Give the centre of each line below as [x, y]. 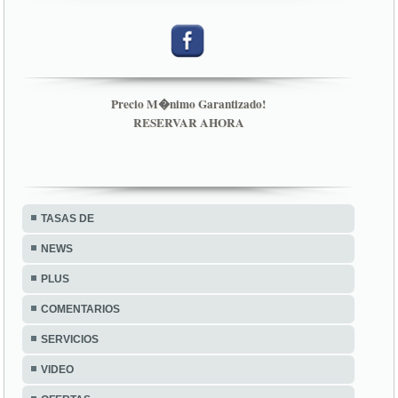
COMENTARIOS [81, 310]
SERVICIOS [70, 340]
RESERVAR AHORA [188, 123]
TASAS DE [68, 219]
